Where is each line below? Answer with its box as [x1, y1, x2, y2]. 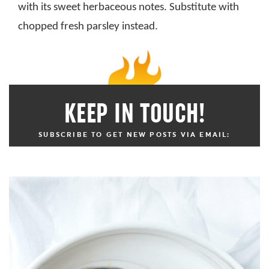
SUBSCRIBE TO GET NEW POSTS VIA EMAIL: [38, 130, 231, 139]
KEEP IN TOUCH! [64, 97, 205, 129]
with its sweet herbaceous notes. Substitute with [18, 1, 239, 13]
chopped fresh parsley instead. [18, 20, 158, 32]
